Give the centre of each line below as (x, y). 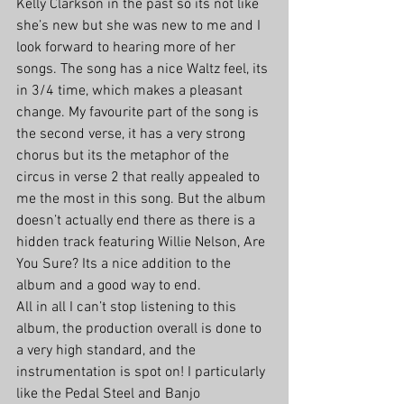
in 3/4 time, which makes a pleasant (131, 92)
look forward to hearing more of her (128, 48)
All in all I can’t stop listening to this (128, 308)
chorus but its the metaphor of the (124, 156)
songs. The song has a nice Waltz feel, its (144, 70)
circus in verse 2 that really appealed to (140, 178)
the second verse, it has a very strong (133, 135)
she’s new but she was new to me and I (140, 27)
